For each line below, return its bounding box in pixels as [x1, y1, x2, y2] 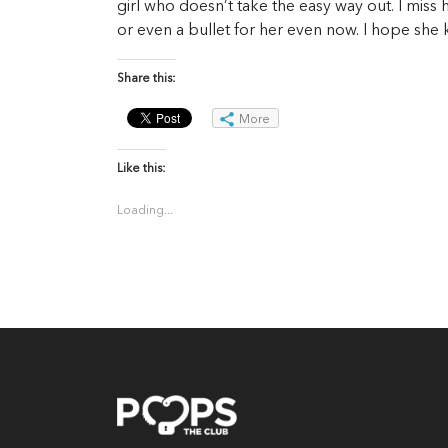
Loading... [117, 205, 173, 218]
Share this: [117, 73, 176, 86]
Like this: [117, 163, 166, 176]
